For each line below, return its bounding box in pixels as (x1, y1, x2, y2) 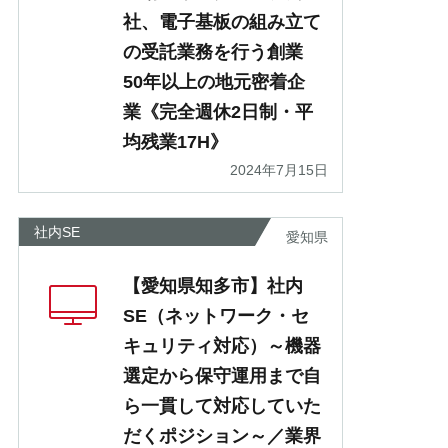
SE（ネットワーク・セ (123, 306, 309, 327)
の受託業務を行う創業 (123, 42, 303, 63)
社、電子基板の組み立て (123, 12, 321, 33)
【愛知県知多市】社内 (123, 276, 303, 297)
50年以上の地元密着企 (123, 72, 305, 93)
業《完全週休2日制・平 (123, 102, 313, 123)
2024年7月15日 (230, 162, 328, 179)
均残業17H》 (123, 132, 228, 153)
